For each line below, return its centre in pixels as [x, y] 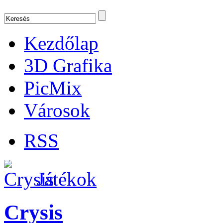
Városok [57, 111]
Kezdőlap [61, 43]
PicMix [53, 88]
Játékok [67, 179]
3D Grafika [68, 66]
